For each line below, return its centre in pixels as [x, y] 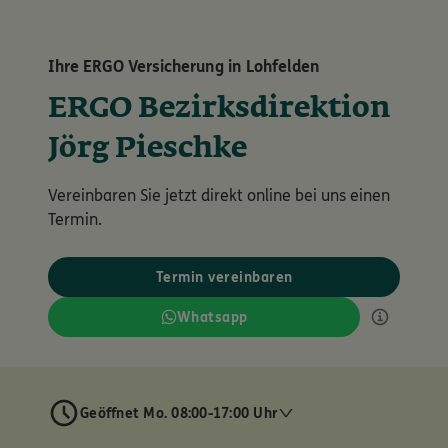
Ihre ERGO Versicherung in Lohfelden [184, 66]
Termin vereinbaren [224, 277]
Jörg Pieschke [147, 149]
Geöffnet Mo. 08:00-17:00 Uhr [179, 413]
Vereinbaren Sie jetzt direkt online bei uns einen [219, 195]
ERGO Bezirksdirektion [219, 109]
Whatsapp [212, 317]
